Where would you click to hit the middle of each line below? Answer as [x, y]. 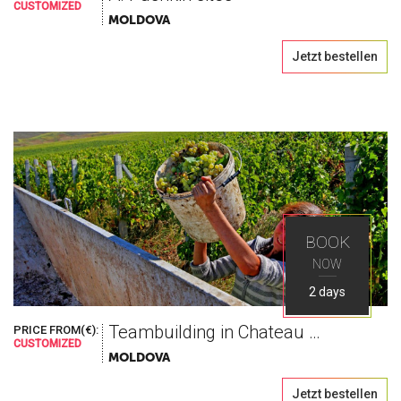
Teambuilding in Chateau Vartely [315, 332]
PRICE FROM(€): [56, 330]
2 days [327, 292]
